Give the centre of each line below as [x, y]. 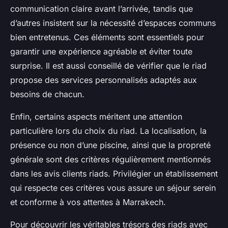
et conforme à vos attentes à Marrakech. [88, 202]
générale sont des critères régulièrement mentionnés [110, 160]
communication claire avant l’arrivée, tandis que [102, 9]
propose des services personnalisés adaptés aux [104, 80]
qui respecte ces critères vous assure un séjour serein [113, 188]
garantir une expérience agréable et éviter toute [101, 52]
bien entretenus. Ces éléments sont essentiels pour [107, 37]
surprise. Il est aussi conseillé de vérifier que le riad [108, 66]
